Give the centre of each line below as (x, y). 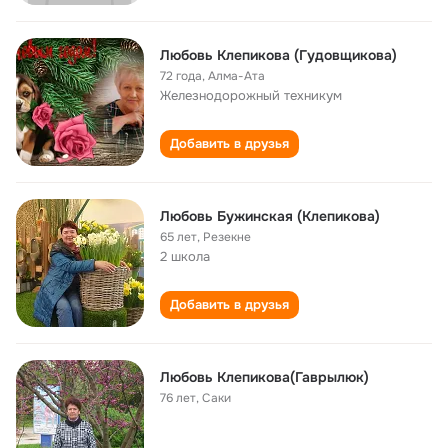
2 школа (185, 256)
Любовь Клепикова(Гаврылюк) (264, 377)
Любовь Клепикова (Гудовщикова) (278, 55)
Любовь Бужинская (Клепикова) (270, 216)
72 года (181, 76)
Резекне (227, 237)
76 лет (178, 398)
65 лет (178, 237)
